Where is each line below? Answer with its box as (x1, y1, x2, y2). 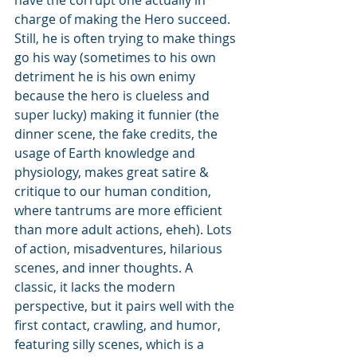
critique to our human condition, (14, 182, 214, 201)
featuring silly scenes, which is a (14, 335, 207, 354)
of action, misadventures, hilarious (14, 240, 226, 258)
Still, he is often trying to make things (14, 29, 239, 48)
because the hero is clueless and (14, 87, 213, 105)
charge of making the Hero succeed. (14, 10, 233, 29)
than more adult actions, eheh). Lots (14, 221, 235, 239)
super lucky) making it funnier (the (14, 106, 222, 124)
